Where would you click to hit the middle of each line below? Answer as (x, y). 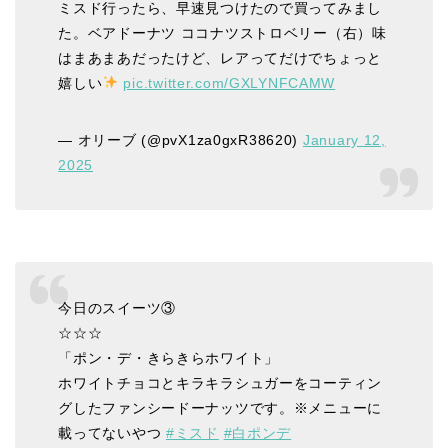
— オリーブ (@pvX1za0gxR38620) (180, 139)
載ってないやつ (112, 433)
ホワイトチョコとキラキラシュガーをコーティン (220, 383)
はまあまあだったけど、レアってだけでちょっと (220, 57)
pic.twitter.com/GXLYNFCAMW (229, 82)
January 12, (344, 139)
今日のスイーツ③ (117, 308)
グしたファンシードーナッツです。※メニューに (220, 408)
